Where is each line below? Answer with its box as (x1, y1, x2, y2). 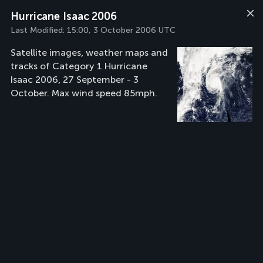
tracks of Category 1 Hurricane (11, 60, 147, 72)
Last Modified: (11, 25, 67, 35)
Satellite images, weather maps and (11, 47, 168, 58)
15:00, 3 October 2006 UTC (67, 25, 176, 35)
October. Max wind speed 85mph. (11, 87, 157, 99)
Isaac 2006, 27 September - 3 (11, 74, 139, 85)
